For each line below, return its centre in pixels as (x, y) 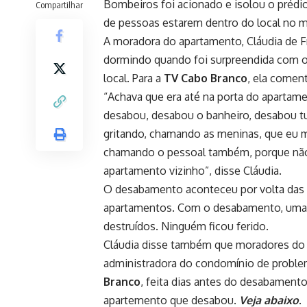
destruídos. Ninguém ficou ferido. (186, 226)
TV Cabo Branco (206, 78)
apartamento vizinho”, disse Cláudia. (193, 171)
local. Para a (134, 78)
